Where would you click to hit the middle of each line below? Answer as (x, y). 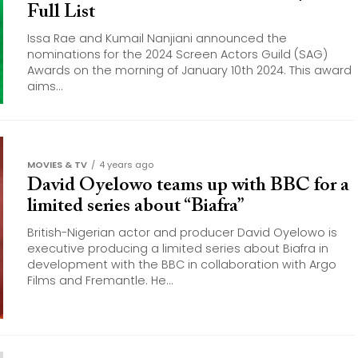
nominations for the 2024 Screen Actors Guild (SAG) (177, 54)
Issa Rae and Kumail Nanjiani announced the (157, 38)
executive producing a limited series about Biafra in (178, 249)
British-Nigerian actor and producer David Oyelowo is (182, 233)
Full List (61, 12)
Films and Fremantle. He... (100, 280)
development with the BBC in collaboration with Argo (182, 265)
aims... (45, 86)
